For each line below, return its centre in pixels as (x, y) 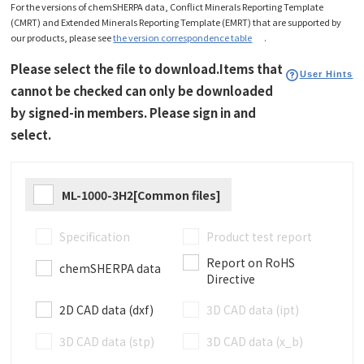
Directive (230, 278)
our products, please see (62, 38)
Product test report (259, 237)
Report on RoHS (250, 262)
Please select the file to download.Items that (147, 69)
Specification (95, 237)
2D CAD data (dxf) (107, 310)
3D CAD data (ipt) (252, 310)
